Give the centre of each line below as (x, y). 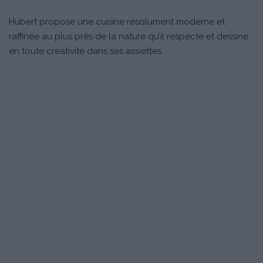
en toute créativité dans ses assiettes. (86, 51)
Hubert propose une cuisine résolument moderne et (117, 22)
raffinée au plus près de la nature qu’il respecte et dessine (129, 37)
